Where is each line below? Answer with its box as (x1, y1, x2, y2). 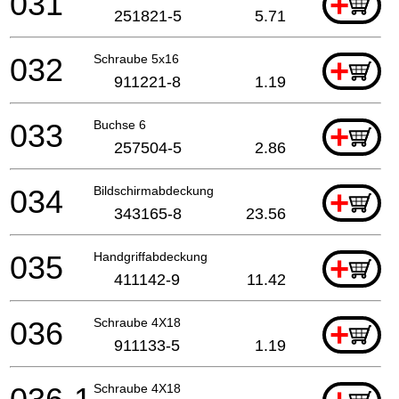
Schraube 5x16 (94, 51, 179, 66)
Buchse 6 (94, 117, 146, 132)
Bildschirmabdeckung (94, 183, 214, 198)
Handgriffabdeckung (94, 248, 208, 264)
